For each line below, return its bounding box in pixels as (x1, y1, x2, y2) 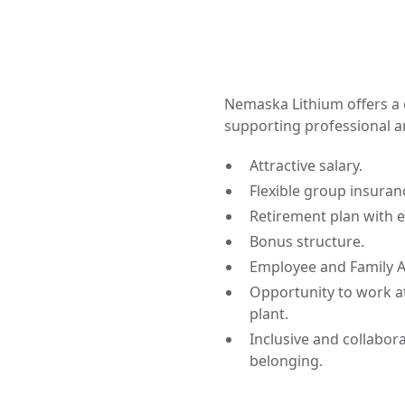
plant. (250, 304, 288, 324)
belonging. (250, 351, 323, 371)
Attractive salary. (250, 155, 363, 175)
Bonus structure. (250, 231, 364, 251)
